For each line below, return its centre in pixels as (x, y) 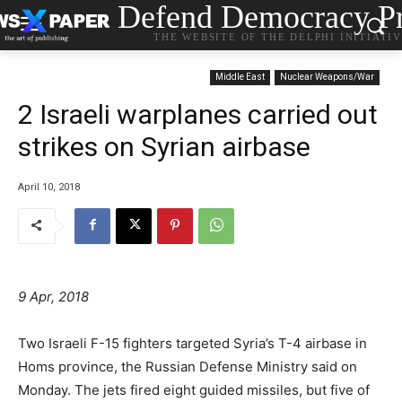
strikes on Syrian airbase (164, 147)
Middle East (240, 77)
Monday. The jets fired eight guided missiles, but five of (194, 389)
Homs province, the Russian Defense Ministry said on (188, 366)
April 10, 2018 (49, 187)
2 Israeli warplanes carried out (198, 114)
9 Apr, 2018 (53, 296)
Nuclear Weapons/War (327, 77)
